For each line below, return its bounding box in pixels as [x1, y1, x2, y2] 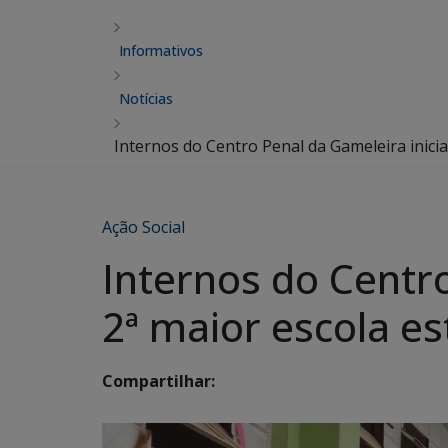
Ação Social [102, 216, 185, 238]
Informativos [119, 41, 203, 60]
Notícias [119, 89, 173, 108]
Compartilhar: [102, 370, 215, 393]
